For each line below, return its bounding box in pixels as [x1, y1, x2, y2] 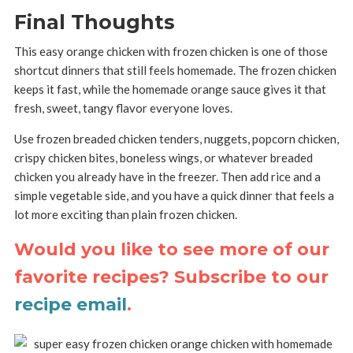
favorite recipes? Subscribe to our [13, 266, 329, 288]
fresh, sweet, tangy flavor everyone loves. [13, 101, 232, 115]
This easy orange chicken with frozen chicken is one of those [13, 44, 328, 58]
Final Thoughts [13, 10, 175, 34]
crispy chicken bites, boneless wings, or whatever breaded [13, 150, 313, 165]
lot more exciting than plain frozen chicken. [13, 207, 237, 221]
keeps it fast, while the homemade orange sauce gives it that [13, 82, 326, 96]
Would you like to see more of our [13, 239, 329, 260]
